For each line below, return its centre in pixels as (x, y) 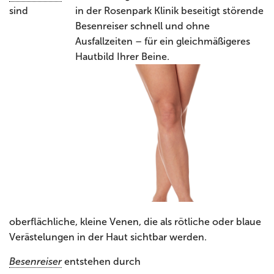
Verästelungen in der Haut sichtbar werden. (109, 237)
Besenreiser (35, 261)
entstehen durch (101, 261)
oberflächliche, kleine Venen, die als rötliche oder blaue (135, 222)
